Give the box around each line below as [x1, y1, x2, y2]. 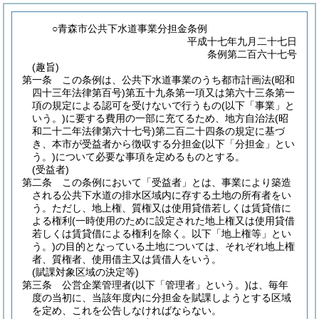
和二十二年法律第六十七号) [32, 125, 155, 137]
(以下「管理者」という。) [132, 279, 249, 291]
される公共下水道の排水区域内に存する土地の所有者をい [32, 189, 291, 201]
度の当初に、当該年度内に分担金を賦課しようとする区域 [32, 292, 291, 303]
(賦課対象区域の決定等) [32, 266, 139, 278]
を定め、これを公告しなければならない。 [32, 305, 221, 316]
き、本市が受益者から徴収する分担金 [32, 138, 202, 150]
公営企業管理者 [62, 279, 132, 291]
